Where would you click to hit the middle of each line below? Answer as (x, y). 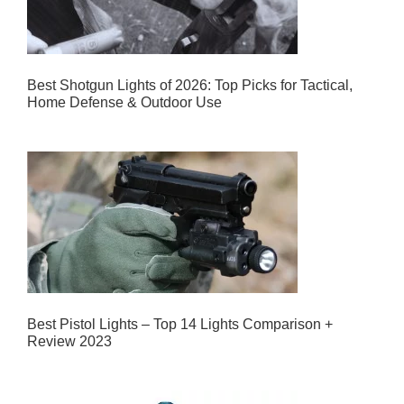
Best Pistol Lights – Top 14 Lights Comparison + (180, 324)
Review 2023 (69, 341)
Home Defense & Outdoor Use (124, 102)
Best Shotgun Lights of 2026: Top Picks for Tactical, (190, 85)
